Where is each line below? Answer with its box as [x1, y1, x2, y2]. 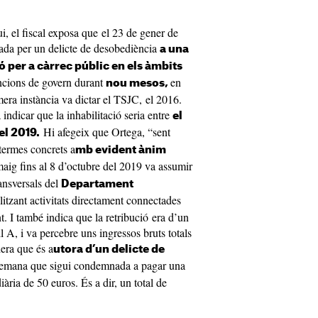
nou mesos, [106, 78, 170, 89]
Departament [61, 179, 133, 190]
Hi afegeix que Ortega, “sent [40, 124, 170, 139]
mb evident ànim [75, 145, 166, 155]
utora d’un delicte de [53, 244, 165, 255]
